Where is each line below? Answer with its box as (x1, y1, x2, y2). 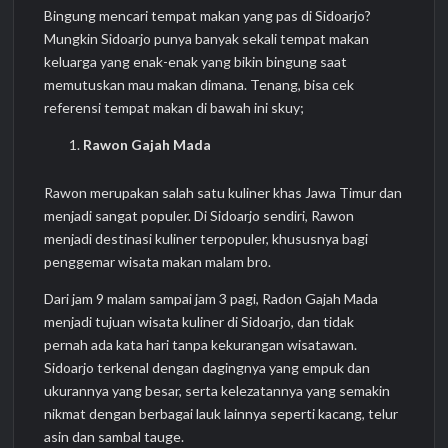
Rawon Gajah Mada (82, 136, 211, 154)
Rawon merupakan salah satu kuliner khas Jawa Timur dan (44, 183, 403, 201)
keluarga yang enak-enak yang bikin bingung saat (44, 53, 348, 71)
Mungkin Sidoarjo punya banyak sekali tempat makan (44, 30, 370, 48)
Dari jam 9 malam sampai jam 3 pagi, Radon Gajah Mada (44, 289, 379, 307)
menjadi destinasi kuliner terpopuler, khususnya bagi (44, 229, 369, 247)
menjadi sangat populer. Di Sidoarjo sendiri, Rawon (44, 206, 355, 224)
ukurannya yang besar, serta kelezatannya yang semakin (44, 381, 391, 399)
